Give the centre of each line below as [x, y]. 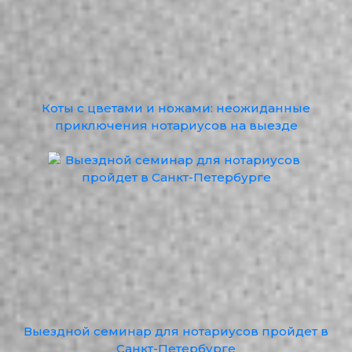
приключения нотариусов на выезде [176, 125]
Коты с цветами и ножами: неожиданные [176, 108]
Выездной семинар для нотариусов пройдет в [176, 331]
